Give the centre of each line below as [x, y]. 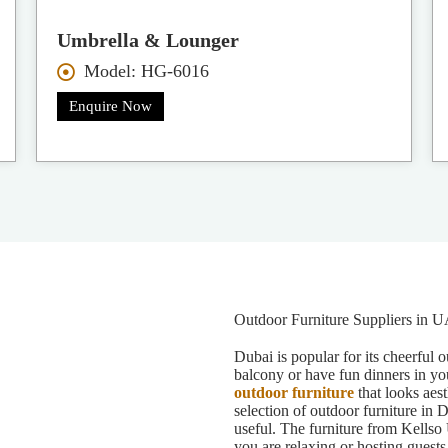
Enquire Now [110, 106]
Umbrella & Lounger [147, 40]
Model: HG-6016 [147, 71]
